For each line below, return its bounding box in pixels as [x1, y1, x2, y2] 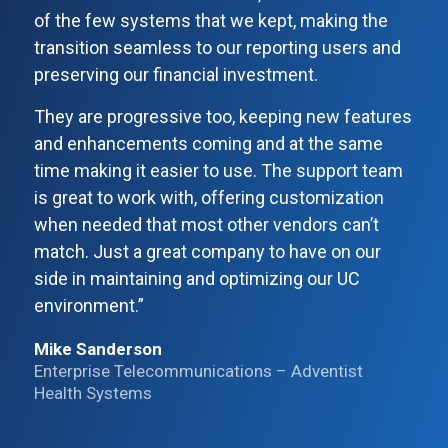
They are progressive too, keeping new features [33, 105, 412, 127]
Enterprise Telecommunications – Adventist [33, 360, 363, 381]
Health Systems [33, 382, 152, 403]
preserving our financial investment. [33, 63, 318, 85]
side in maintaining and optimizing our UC [33, 267, 360, 289]
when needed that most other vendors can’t [33, 213, 379, 235]
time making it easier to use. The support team [33, 159, 403, 181]
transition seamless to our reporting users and [33, 36, 401, 58]
